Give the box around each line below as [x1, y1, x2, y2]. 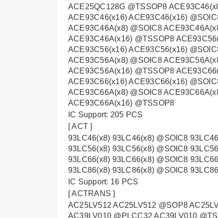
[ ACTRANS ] [68, 189, 115, 198]
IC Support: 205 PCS [68, 110, 143, 119]
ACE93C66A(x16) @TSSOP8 [68, 99, 175, 107]
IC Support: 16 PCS [68, 178, 139, 186]
